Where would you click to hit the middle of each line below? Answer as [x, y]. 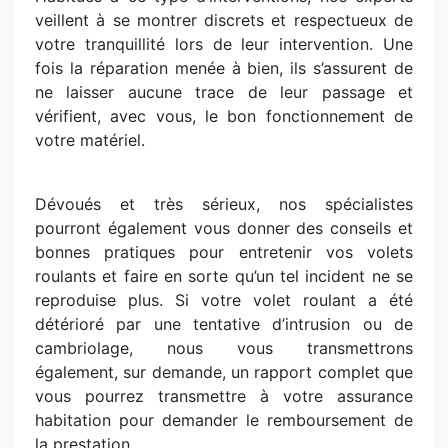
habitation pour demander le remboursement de [224, 420]
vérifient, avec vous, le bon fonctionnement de [224, 116]
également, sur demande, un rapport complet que [224, 372]
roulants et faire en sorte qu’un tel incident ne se [224, 276]
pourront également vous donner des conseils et [224, 228]
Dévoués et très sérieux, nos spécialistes [224, 204]
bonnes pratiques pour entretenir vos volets [224, 252]
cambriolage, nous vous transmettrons [224, 348]
